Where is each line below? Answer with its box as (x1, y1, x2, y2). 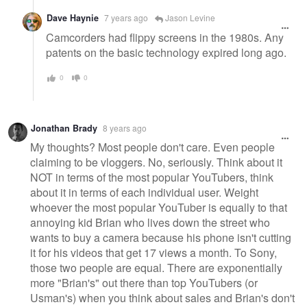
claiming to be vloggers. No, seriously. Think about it (30, 154, 282, 171)
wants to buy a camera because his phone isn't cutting (30, 230, 291, 246)
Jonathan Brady (31, 121, 97, 134)
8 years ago (103, 121, 147, 134)
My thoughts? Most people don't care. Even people (30, 139, 275, 156)
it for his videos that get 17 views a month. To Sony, (30, 245, 277, 261)
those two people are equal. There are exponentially (30, 260, 282, 276)
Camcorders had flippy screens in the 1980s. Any (46, 29, 284, 46)
